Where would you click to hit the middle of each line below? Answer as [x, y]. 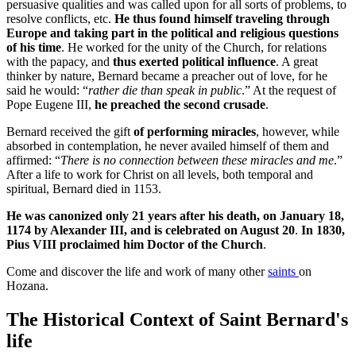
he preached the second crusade [178, 104]
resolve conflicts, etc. [60, 18]
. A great [297, 61]
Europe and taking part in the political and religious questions [172, 33]
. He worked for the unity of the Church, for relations [194, 47]
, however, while [298, 131]
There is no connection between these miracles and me [197, 160]
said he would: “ [47, 90]
